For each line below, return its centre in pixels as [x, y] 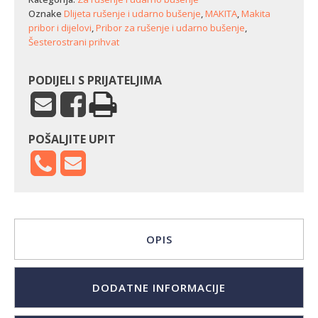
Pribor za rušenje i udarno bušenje [170, 28]
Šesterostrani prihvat [74, 42]
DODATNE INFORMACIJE [159, 287]
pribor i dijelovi [60, 28]
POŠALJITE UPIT [72, 139]
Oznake [46, 13]
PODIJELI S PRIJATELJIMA [95, 80]
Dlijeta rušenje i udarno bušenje [132, 13]
